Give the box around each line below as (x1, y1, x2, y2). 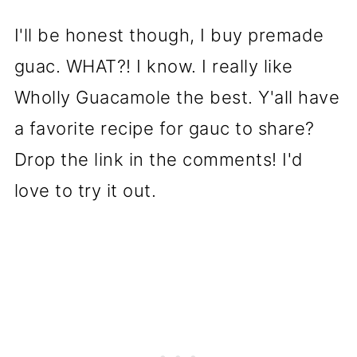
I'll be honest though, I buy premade (14, 25, 324, 45)
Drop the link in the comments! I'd (14, 149, 304, 170)
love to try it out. (14, 180, 157, 201)
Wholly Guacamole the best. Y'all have (14, 87, 340, 108)
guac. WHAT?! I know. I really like (14, 56, 293, 76)
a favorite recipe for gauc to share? (14, 118, 315, 139)
